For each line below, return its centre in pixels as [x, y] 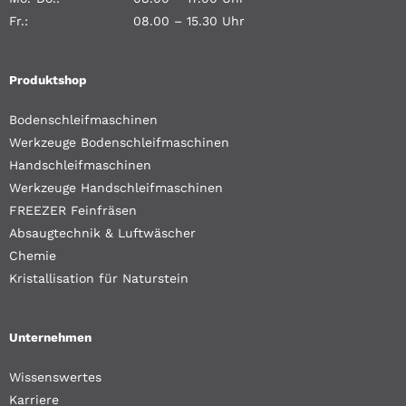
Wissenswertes [55, 377]
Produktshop [48, 80]
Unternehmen [50, 338]
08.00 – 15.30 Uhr [189, 21]
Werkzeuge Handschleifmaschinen [116, 188]
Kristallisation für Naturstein [99, 279]
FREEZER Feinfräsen [73, 211]
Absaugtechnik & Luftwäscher [102, 233]
